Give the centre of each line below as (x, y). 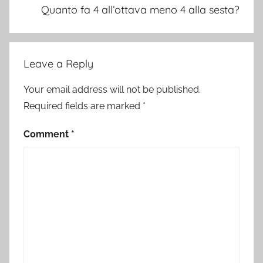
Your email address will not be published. (112, 90)
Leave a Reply (58, 64)
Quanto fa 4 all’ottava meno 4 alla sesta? (140, 9)
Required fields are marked (83, 106)
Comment (47, 134)
